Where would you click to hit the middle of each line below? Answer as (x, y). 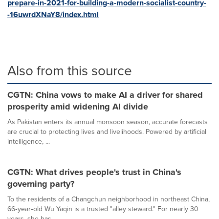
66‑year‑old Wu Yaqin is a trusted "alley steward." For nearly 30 (103, 209)
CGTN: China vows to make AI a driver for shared (105, 95)
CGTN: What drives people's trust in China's (94, 172)
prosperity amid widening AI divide (78, 107)
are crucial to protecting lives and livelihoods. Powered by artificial (107, 132)
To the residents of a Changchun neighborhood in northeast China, (109, 199)
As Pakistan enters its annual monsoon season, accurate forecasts (108, 122)
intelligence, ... (29, 142)
